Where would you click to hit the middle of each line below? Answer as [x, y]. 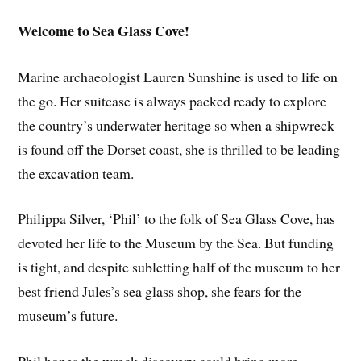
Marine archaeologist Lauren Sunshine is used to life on [178, 76]
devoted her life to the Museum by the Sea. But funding [176, 243]
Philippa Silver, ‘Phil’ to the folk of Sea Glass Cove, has [177, 219]
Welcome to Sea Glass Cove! [104, 30]
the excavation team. [76, 173]
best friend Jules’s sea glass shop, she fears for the [160, 291]
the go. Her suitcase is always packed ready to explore [172, 100]
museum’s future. [68, 315]
